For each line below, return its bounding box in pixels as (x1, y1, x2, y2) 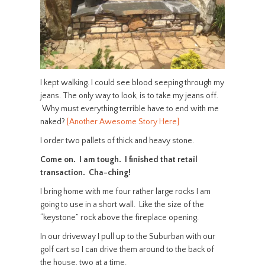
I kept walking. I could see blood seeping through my (40, 78, 224, 88)
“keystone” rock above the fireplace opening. (40, 213, 199, 222)
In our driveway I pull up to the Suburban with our (40, 232, 215, 241)
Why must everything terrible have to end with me (40, 104, 219, 114)
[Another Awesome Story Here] (66, 117, 179, 127)
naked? (40, 117, 67, 127)
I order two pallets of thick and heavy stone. (40, 136, 194, 146)
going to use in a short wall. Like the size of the (40, 200, 204, 209)
